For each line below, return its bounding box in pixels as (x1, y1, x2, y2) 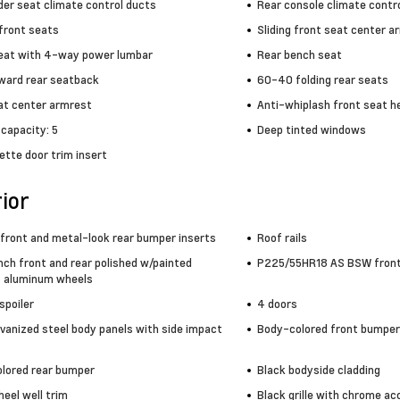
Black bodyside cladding (256, 361, 380, 378)
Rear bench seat (256, 46, 342, 62)
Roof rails (256, 229, 307, 246)
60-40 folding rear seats (256, 71, 388, 87)
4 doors (256, 295, 297, 312)
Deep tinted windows (256, 121, 366, 137)
